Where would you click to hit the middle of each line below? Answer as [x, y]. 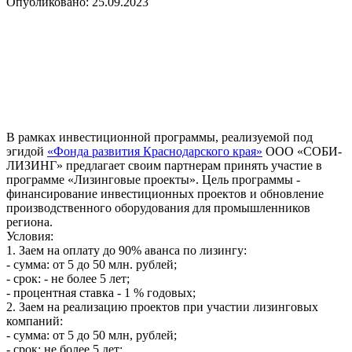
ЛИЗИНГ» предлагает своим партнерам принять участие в [164, 165]
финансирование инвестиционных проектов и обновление [165, 193]
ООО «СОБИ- [302, 151]
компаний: [36, 321]
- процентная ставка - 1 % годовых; [101, 292]
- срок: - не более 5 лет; [68, 278]
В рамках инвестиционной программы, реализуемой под [159, 137]
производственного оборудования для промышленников [158, 207]
